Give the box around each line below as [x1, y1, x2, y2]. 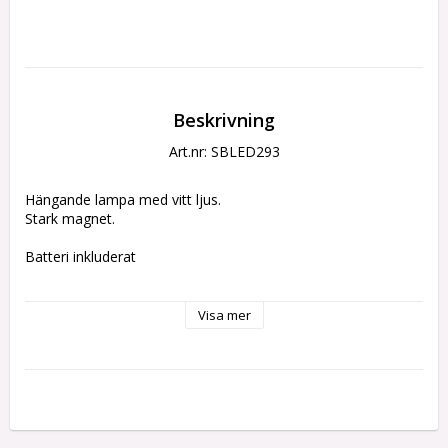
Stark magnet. [25, 208, 115, 228]
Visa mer [197, 305, 251, 324]
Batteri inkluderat [25, 246, 136, 266]
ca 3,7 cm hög [25, 284, 117, 304]
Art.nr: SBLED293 [168, 141, 280, 161]
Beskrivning [173, 107, 275, 132]
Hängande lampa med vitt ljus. [25, 189, 221, 209]
